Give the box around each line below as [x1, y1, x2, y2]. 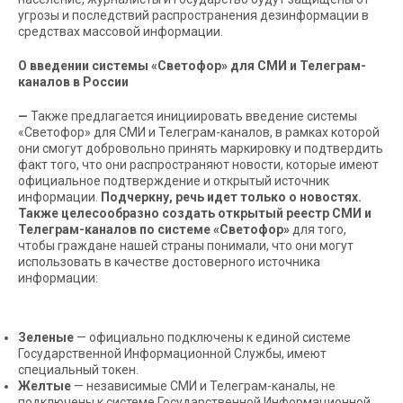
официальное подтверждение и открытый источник [18, 174, 329, 188]
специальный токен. [18, 363, 139, 377]
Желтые [18, 379, 71, 393]
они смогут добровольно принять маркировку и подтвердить [18, 141, 383, 156]
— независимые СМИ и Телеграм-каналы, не [71, 379, 336, 393]
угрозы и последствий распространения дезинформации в [18, 8, 369, 22]
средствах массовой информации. [18, 24, 223, 39]
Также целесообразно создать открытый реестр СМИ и [18, 206, 372, 220]
